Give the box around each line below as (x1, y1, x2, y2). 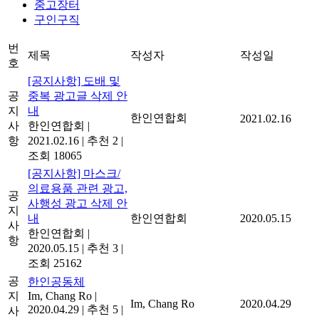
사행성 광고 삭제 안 (28, 197, 127, 209)
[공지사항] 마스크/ (28, 167, 120, 179)
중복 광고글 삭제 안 (28, 89, 127, 102)
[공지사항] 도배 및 (28, 74, 120, 87)
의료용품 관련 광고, (28, 182, 127, 194)
